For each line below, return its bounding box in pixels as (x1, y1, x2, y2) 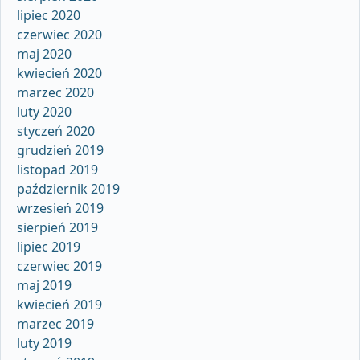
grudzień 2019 (17, 141, 104, 160)
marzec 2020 (17, 84, 94, 102)
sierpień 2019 (17, 219, 98, 237)
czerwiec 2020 (17, 26, 102, 44)
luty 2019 (17, 334, 72, 353)
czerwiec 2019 (17, 257, 102, 276)
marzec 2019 (17, 315, 94, 333)
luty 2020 (17, 103, 72, 121)
